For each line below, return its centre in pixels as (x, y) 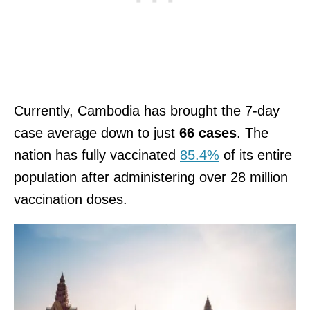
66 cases (208, 133)
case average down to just (97, 133)
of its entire (256, 155)
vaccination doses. (73, 199)
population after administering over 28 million (151, 177)
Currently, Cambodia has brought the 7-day (147, 110)
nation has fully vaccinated (97, 155)
